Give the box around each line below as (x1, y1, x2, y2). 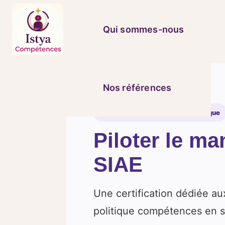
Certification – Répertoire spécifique (100, 108, 220, 117)
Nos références (102, 82, 172, 93)
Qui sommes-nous (102, 24, 184, 35)
